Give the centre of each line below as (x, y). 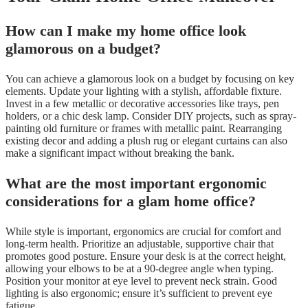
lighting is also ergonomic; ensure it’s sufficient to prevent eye (139, 293)
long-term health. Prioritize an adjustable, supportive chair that (140, 243)
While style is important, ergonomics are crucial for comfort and (143, 231)
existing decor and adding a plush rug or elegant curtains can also (146, 140)
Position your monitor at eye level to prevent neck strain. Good (141, 280)
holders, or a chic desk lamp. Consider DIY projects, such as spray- (151, 115)
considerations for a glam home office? (131, 201)
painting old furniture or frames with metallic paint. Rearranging (144, 128)
